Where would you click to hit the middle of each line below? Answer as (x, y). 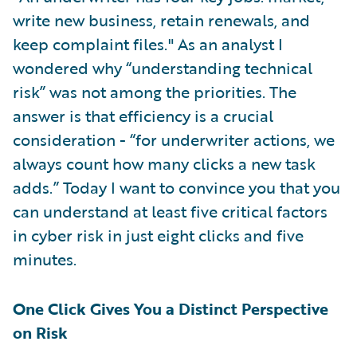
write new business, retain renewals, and (161, 20)
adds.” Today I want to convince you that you (177, 188)
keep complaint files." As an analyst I (148, 44)
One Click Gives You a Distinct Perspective (171, 309)
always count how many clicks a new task (164, 164)
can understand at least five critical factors (170, 212)
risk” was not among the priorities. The (155, 92)
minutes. (45, 259)
